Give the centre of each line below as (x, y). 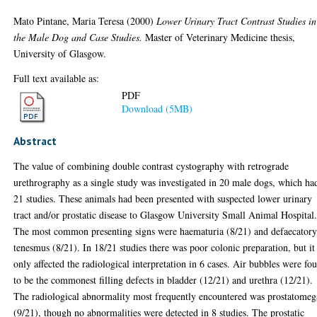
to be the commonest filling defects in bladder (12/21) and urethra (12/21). (163, 280)
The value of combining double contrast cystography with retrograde (151, 166)
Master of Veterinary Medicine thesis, (219, 37)
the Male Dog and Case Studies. (78, 37)
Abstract (35, 141)
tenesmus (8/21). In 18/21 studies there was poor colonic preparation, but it (165, 247)
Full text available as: (57, 78)
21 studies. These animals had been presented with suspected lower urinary (163, 198)
